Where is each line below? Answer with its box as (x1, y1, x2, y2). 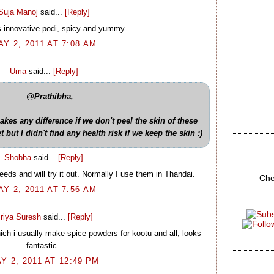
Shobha (4, 153, 31, 163)
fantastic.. (26, 240, 62, 250)
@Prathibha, (26, 91, 73, 101)
